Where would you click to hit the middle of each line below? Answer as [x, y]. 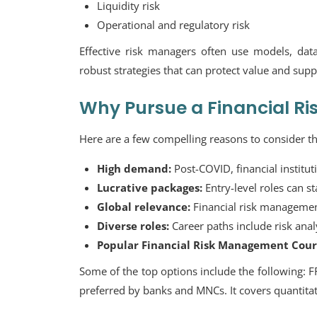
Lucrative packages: [151, 188]
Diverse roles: [133, 226]
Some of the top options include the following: [194, 271]
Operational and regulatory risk [173, 25]
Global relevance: [144, 207]
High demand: [134, 168]
